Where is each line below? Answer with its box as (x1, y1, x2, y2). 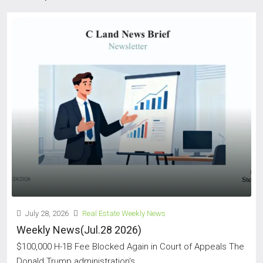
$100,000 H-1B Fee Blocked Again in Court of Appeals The (16, 241, 244, 252)
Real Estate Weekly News (82, 209, 166, 218)
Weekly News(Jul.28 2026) (16, 224, 141, 236)
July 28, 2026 (23, 209, 69, 218)
